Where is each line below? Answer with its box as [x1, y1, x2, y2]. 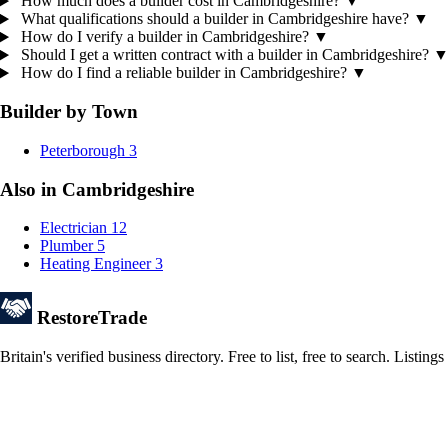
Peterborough [40, 141, 125, 159]
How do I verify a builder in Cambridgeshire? [16, 28, 313, 46]
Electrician [40, 219, 107, 237]
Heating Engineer [40, 255, 151, 273]
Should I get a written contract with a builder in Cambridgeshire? [16, 46, 433, 64]
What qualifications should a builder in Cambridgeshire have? [16, 10, 413, 28]
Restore [37, 306, 98, 328]
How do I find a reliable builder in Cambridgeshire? [16, 64, 351, 82]
